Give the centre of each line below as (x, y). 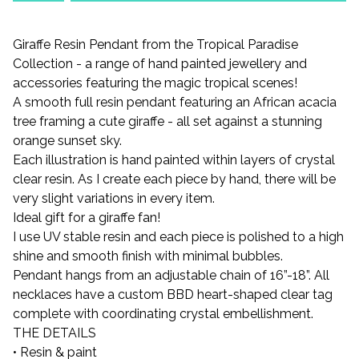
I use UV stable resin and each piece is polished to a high (178, 237)
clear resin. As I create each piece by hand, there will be (174, 179)
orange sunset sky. (67, 141)
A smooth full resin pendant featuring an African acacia (175, 102)
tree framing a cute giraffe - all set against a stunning (167, 121)
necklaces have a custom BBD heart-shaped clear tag (173, 294)
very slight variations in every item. (114, 198)
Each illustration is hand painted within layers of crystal (174, 160)
